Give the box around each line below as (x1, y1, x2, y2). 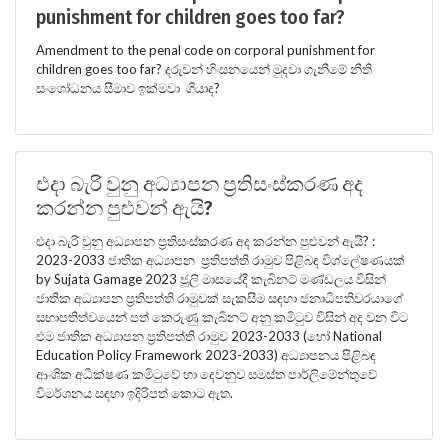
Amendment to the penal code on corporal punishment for (36, 41, 375, 58)
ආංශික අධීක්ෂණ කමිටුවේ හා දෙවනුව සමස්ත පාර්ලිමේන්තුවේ (36, 365, 377, 382)
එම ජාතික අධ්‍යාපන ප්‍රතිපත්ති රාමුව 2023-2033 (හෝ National (36, 327, 382, 344)
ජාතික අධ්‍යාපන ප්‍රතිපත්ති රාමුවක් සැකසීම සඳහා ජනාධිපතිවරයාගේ (36, 289, 403, 306)
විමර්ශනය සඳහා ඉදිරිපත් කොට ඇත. (36, 384, 233, 401)
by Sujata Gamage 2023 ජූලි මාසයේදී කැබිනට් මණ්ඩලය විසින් (36, 270, 386, 287)
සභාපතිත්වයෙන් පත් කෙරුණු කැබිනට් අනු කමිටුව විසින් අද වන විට (36, 308, 408, 325)
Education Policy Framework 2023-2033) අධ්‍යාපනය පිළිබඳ (36, 346, 376, 363)
